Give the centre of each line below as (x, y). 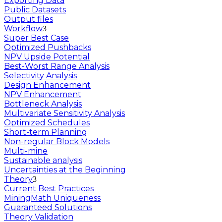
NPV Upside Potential (47, 57)
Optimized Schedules (47, 123)
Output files (28, 19)
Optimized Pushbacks (48, 48)
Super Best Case (36, 38)
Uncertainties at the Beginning (65, 170)
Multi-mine (26, 151)
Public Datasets (35, 10)
